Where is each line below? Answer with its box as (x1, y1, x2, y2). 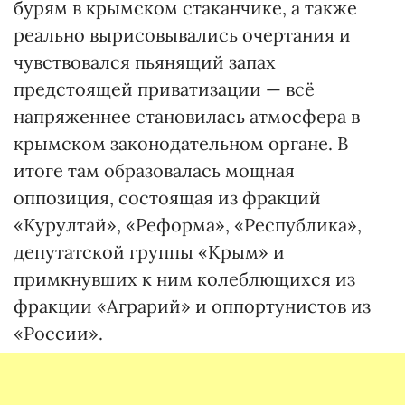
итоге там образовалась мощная (14, 159, 295, 182)
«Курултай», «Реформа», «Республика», (14, 213, 362, 236)
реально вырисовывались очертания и (14, 24, 351, 46)
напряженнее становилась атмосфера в (14, 105, 360, 127)
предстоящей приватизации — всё (14, 78, 315, 100)
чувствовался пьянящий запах (14, 51, 276, 73)
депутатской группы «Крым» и (14, 240, 285, 263)
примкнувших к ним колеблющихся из (14, 268, 355, 290)
